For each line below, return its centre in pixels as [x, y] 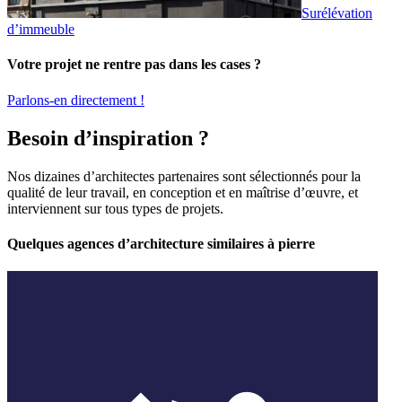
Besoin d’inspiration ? [108, 138]
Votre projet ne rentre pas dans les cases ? [134, 65]
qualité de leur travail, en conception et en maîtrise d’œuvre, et [183, 192]
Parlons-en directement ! [76, 100]
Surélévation [337, 13]
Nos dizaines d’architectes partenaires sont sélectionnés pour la [184, 176]
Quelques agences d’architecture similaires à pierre [161, 243]
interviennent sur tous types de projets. [115, 208]
